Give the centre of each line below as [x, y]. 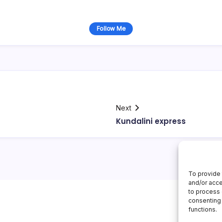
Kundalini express [151, 121]
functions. [203, 209]
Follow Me [111, 28]
